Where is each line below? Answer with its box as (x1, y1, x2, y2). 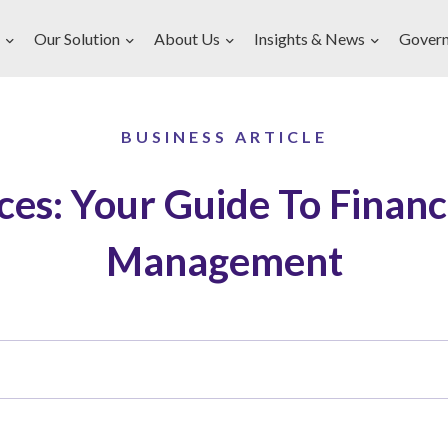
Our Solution (34, 29, 120, 48)
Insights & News (254, 29, 365, 48)
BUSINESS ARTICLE (120, 127, 328, 146)
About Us (154, 29, 220, 48)
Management (105, 237, 343, 285)
